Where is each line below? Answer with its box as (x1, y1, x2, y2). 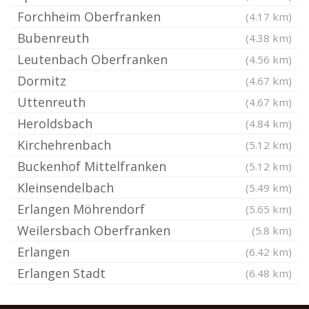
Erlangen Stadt (17, 265, 106, 281)
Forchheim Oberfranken (17, 8, 161, 25)
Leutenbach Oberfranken (17, 51, 168, 68)
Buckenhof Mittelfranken (17, 158, 166, 175)
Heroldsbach (17, 115, 92, 132)
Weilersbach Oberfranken (17, 222, 170, 239)
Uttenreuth (17, 94, 86, 110)
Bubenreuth (17, 30, 89, 46)
